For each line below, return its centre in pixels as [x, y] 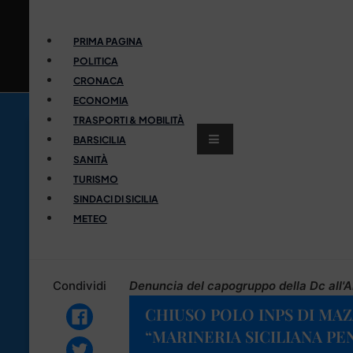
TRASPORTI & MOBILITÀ [129, 120]
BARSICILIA [100, 139]
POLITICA [96, 61]
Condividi [79, 285]
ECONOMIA [101, 100]
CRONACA [98, 80]
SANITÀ [91, 159]
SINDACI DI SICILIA [116, 199]
